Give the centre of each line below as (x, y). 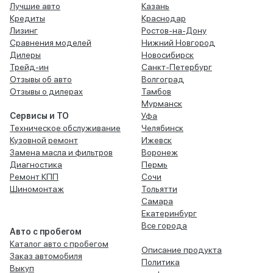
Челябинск (162, 128)
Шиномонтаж (37, 189)
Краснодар (164, 18)
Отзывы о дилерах (46, 91)
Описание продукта (182, 250)
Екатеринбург (169, 213)
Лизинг (24, 30)
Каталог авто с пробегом (59, 244)
